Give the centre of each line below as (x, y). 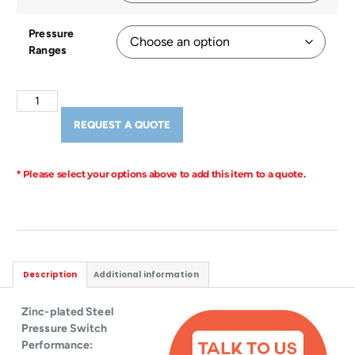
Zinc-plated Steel (67, 312)
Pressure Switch (65, 329)
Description (50, 275)
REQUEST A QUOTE (122, 124)
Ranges (48, 50)
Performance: (57, 345)
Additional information (146, 275)
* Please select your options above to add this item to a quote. (161, 174)
